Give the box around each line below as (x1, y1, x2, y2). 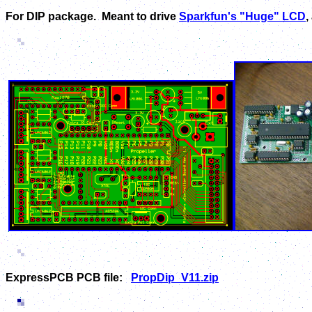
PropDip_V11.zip (131, 272, 219, 284)
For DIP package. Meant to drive (6, 10, 179, 23)
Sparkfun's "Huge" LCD (179, 10, 306, 23)
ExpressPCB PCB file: (6, 272, 131, 284)
